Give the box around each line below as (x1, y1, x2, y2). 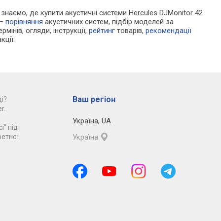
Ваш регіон (72, 95, 115, 105)
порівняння (5, 17, 43, 27)
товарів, (115, 26, 146, 36)
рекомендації (146, 26, 192, 36)
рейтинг (89, 26, 115, 36)
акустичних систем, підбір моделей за (43, 17, 174, 27)
